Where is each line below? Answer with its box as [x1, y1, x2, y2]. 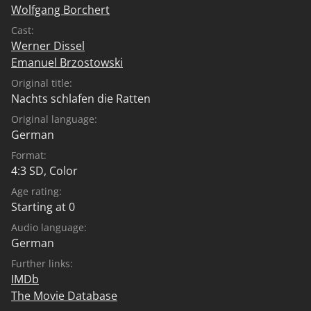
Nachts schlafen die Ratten [11, 90, 151, 106]
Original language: [11, 112, 97, 126]
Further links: [11, 256, 73, 270]
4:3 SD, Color [11, 162, 78, 178]
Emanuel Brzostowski [11, 54, 123, 70]
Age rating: [11, 184, 62, 198]
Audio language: [11, 220, 87, 234]
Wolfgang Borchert [11, 1, 110, 17]
